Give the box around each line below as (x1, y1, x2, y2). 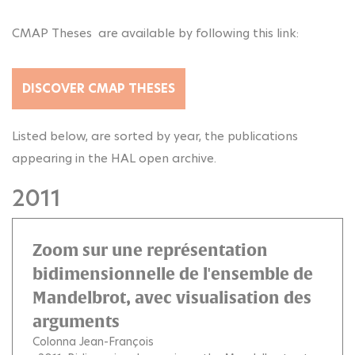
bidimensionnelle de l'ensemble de (32, 264, 313, 283)
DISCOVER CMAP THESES (22, 79, 175, 97)
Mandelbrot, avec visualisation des (32, 288, 311, 307)
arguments (32, 311, 120, 330)
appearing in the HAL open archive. (12, 149, 216, 166)
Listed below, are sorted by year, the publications (12, 127, 298, 144)
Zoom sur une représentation (32, 240, 268, 259)
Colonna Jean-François (32, 333, 154, 349)
